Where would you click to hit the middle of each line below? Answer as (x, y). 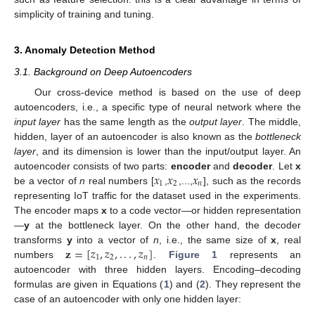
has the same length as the (125, 121)
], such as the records (252, 180)
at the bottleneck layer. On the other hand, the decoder (165, 225)
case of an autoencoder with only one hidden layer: (128, 298)
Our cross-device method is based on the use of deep (167, 92)
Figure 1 (193, 254)
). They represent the (253, 284)
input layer (38, 121)
